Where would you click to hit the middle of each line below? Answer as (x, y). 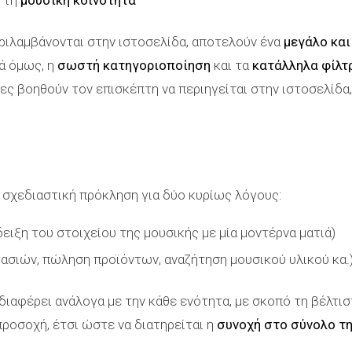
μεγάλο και (317, 42)
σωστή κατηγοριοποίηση (134, 65)
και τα (231, 65)
